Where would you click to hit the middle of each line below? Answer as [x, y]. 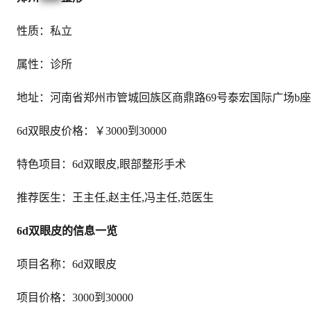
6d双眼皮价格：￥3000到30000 [92, 131]
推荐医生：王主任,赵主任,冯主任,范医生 [115, 197]
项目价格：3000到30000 [75, 297]
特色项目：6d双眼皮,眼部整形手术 [101, 164]
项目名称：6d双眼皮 [67, 264]
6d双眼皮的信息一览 [67, 230]
